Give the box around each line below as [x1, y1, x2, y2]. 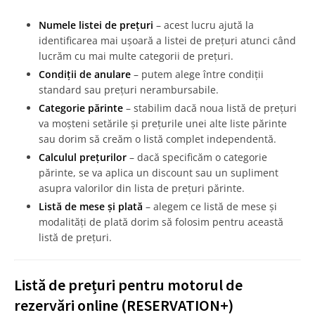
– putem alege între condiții [131, 67, 264, 82]
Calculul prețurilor [39, 150, 127, 165]
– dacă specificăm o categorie [127, 150, 267, 165]
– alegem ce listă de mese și [143, 200, 277, 214]
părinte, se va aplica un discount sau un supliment [39, 166, 278, 180]
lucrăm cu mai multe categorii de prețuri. [39, 49, 233, 63]
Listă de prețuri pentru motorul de [14, 275, 243, 295]
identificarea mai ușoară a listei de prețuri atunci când [39, 34, 296, 48]
